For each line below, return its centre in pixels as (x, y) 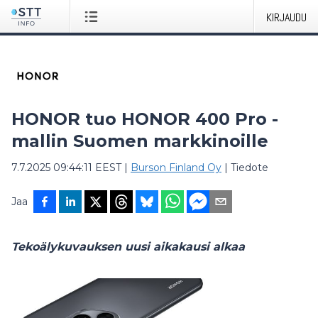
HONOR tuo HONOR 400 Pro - (145, 119)
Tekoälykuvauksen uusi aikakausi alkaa (128, 247)
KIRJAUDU (286, 17)
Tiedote (250, 168)
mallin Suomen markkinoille (140, 141)
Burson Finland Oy (176, 168)
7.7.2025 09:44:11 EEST (66, 168)
